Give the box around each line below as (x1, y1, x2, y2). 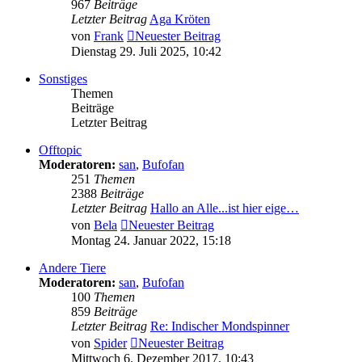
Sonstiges (39, 72, 87, 86)
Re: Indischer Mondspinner (150, 319, 289, 334)
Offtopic (39, 143, 82, 158)
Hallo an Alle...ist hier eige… (150, 201, 299, 216)
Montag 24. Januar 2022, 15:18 (71, 234, 231, 248)
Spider (94, 336, 127, 351)
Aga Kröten (149, 12, 210, 27)
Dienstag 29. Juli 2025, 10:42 (71, 44, 221, 59)
